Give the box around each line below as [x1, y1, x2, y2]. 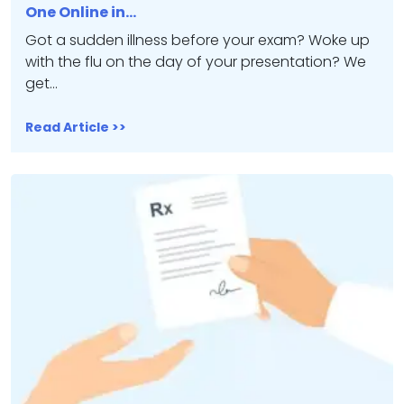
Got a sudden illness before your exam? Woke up [25, 30, 370, 50]
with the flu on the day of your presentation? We [25, 51, 366, 72]
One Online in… [25, 2, 136, 23]
